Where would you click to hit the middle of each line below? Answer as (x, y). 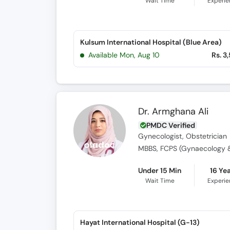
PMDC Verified (171, 125)
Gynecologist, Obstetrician (183, 136)
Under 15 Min (160, 170)
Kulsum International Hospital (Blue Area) (151, 42)
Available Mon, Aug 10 (124, 55)
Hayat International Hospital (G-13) (140, 222)
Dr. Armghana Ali (174, 111)
